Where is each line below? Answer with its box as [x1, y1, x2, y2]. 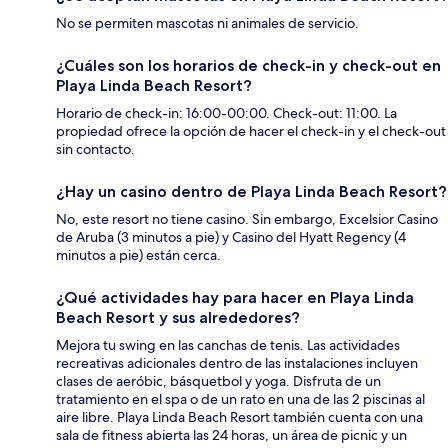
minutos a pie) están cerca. [56, 246, 221, 265]
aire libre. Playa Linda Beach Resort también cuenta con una [56, 408, 423, 427]
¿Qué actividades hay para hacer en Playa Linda [56, 288, 414, 308]
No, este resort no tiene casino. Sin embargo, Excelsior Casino [56, 210, 438, 229]
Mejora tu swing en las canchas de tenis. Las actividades [56, 336, 400, 355]
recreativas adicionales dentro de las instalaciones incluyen [56, 354, 418, 373]
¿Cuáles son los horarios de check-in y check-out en [56, 56, 441, 76]
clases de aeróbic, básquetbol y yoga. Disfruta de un [56, 372, 381, 391]
